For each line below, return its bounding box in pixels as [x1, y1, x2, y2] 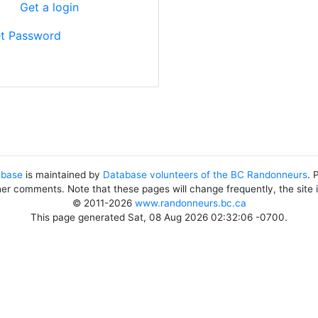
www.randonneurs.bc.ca [134, 197, 246, 209]
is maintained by [23, 169, 103, 180]
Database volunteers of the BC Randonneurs [103, 169, 307, 180]
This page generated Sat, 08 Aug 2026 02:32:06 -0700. [31, 212, 287, 223]
